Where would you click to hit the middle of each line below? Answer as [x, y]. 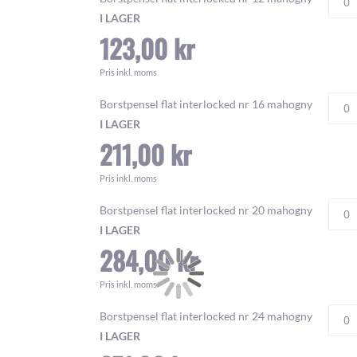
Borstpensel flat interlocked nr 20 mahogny [206, 210]
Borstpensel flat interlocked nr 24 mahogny [206, 316]
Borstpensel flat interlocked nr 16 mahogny [206, 104]
